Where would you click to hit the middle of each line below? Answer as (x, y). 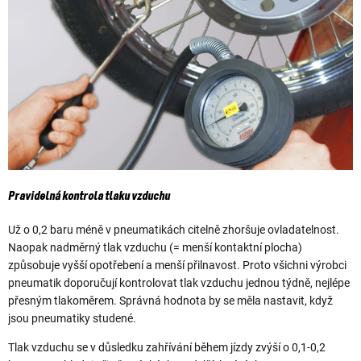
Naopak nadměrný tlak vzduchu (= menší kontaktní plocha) (155, 247)
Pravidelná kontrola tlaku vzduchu (89, 196)
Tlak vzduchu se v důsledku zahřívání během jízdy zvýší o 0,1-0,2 (167, 347)
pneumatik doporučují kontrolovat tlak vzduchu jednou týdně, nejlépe (179, 283)
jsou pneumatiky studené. (72, 318)
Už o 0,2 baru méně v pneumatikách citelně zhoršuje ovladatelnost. (174, 230)
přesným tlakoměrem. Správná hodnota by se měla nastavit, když (170, 301)
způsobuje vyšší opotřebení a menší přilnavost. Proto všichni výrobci (177, 265)
